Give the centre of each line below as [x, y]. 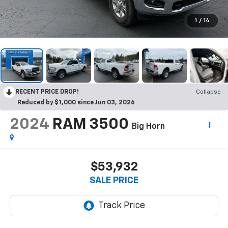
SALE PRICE [114, 181]
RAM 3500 [90, 124]
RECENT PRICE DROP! [47, 92]
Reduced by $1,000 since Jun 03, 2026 [76, 103]
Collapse [208, 92]
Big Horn [148, 126]
